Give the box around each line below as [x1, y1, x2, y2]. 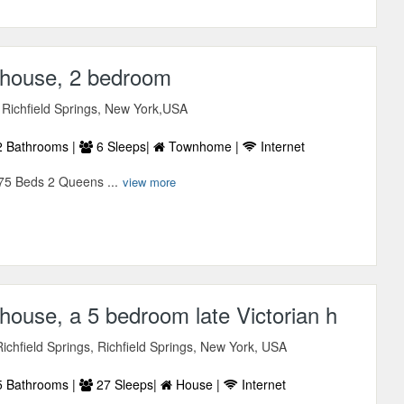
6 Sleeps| [93, 137, 154, 156]
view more [123, 173, 177, 191]
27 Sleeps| [93, 375, 161, 394]
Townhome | [165, 137, 243, 156]
